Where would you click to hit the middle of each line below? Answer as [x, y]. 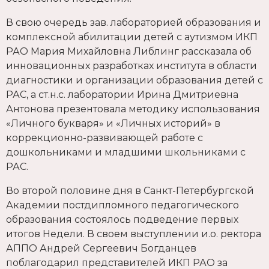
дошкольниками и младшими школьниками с [126, 152]
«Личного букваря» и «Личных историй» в [113, 123]
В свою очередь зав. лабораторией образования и [134, 22]
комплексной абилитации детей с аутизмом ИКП [132, 37]
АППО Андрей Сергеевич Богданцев [101, 248]
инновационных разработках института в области [131, 65]
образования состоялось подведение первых [122, 219]
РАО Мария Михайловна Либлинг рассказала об [129, 51]
